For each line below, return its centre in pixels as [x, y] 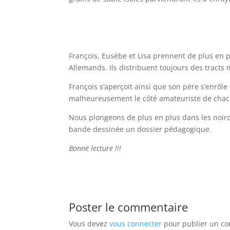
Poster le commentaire [129, 207]
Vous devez [89, 223]
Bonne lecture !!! [95, 148]
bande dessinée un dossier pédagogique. [140, 129]
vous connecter [136, 223]
